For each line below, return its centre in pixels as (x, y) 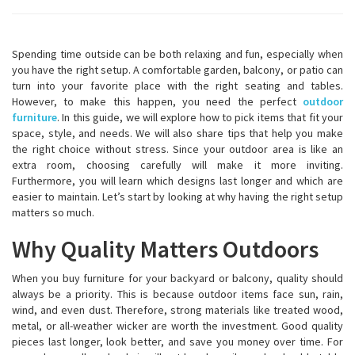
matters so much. (53, 212)
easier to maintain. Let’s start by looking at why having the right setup (177, 197)
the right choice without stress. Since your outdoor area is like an (177, 149)
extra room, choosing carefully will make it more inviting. (177, 165)
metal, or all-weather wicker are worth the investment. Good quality (177, 326)
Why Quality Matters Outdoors (165, 249)
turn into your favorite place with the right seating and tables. (177, 86)
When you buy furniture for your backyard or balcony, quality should (177, 278)
